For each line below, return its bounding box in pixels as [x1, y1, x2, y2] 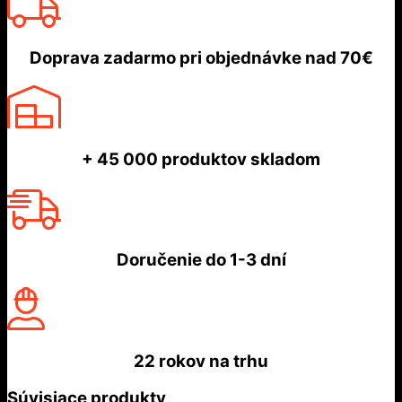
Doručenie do [116, 249, 226, 271]
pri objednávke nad [179, 48, 336, 69]
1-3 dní [225, 249, 286, 271]
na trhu [209, 350, 268, 371]
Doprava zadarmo [29, 48, 179, 69]
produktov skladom [162, 148, 320, 170]
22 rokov [134, 350, 209, 371]
